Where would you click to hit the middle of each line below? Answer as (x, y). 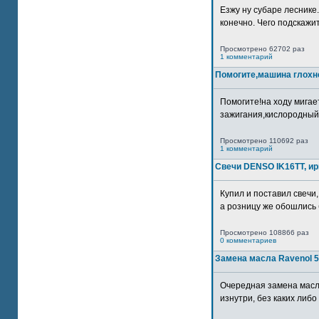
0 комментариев (248, 240)
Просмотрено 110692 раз (264, 141)
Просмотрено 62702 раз (262, 49)
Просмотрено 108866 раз (265, 232)
